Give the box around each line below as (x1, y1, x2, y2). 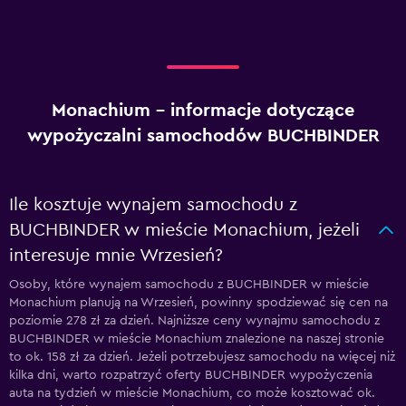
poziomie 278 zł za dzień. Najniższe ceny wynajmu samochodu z (9, 314, 380, 327)
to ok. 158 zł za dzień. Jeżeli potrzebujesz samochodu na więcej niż (9, 351, 395, 363)
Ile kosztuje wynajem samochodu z (9, 196, 297, 214)
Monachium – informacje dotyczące (52, 101, 354, 120)
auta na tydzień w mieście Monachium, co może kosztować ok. (9, 387, 375, 400)
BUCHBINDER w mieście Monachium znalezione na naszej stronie (9, 333, 384, 345)
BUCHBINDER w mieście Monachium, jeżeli (9, 221, 360, 239)
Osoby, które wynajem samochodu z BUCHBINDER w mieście (9, 278, 369, 291)
